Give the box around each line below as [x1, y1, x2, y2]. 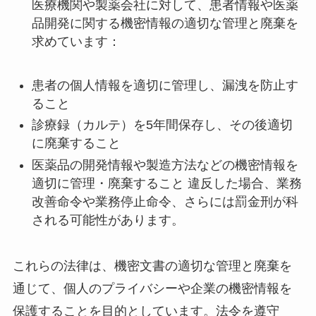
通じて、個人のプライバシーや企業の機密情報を [12, 281, 292, 296]
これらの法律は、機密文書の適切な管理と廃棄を [12, 258, 292, 273]
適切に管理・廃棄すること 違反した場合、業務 [31, 176, 302, 190]
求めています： [31, 35, 121, 49]
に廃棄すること [31, 136, 121, 151]
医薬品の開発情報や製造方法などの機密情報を [31, 157, 298, 172]
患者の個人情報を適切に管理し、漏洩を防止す [31, 78, 298, 92]
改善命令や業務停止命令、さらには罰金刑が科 [31, 194, 298, 209]
